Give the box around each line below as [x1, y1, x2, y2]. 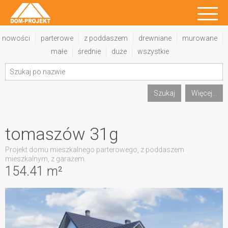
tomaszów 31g [5, 124, 119, 144]
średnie [78, 47, 101, 55]
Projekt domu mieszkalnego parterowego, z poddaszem [5, 146, 184, 154]
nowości [2, 34, 30, 42]
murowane [182, 34, 217, 42]
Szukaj [154, 89, 175, 97]
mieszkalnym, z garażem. [5, 155, 86, 163]
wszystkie [137, 47, 169, 55]
